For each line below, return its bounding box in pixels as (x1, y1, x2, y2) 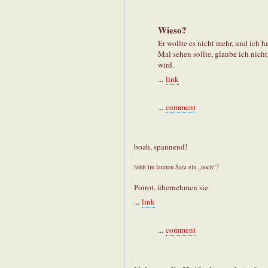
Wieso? (158, 23, 187, 37)
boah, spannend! (134, 141, 187, 153)
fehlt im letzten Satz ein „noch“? (134, 163, 219, 172)
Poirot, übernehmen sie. (134, 182, 210, 193)
